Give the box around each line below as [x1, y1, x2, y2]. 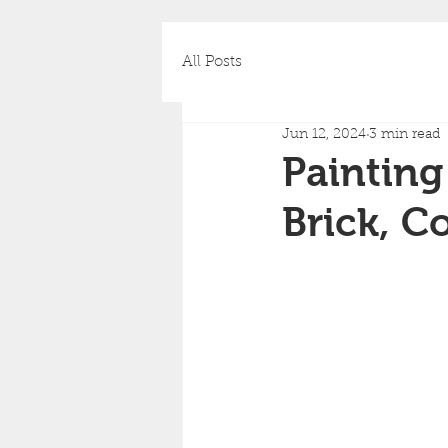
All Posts [182, 54, 242, 70]
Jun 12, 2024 [282, 127, 366, 142]
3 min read [369, 127, 440, 142]
